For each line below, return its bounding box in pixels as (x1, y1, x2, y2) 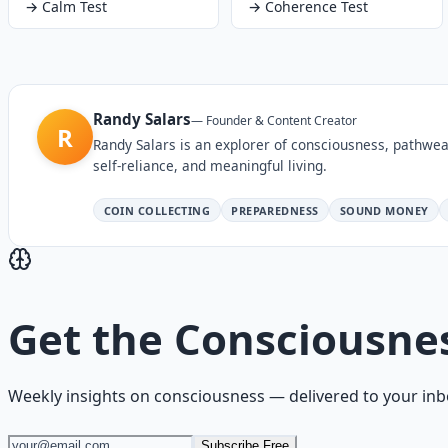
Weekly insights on (8, 384, 154, 407)
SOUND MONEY (339, 202, 429, 218)
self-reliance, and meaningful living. (93, 156, 327, 175)
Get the (8, 309, 174, 367)
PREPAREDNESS (231, 202, 319, 218)
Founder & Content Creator (206, 112, 357, 130)
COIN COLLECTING (103, 202, 211, 218)
